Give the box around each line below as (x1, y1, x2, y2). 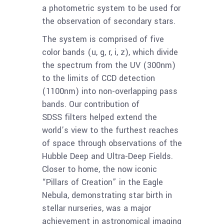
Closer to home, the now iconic (42, 163, 157, 175)
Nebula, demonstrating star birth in (42, 189, 172, 201)
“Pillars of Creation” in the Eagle (42, 176, 163, 188)
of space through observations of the (42, 137, 182, 149)
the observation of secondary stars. (42, 15, 175, 27)
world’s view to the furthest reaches (42, 124, 178, 136)
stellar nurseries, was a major (42, 202, 151, 214)
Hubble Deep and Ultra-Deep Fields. (42, 150, 173, 162)
